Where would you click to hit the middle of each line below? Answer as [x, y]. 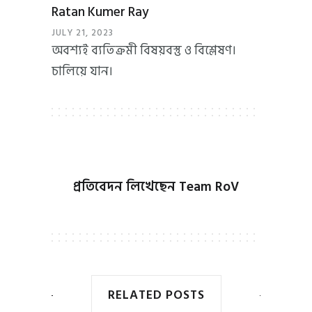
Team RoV [209, 187]
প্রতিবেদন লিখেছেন [126, 187]
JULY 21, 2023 [83, 32]
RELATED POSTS [156, 295]
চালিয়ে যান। [82, 71]
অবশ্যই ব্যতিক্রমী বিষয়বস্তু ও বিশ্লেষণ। [144, 50]
